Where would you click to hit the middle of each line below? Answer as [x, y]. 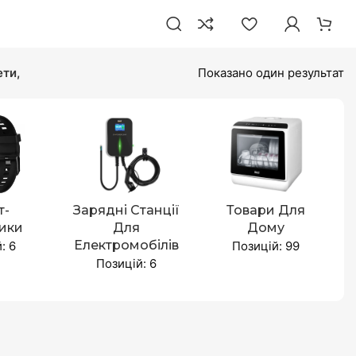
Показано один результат [271, 73]
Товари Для [266, 210]
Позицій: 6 [126, 263]
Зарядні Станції [126, 210]
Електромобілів [126, 245]
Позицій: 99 [266, 246]
